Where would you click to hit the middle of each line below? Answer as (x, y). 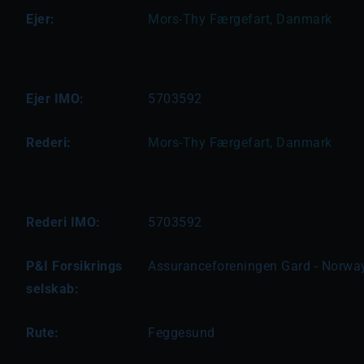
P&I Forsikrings (74, 266)
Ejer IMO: (55, 99)
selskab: (52, 289)
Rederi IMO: (63, 222)
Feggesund (182, 333)
